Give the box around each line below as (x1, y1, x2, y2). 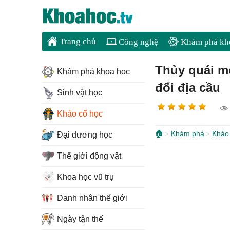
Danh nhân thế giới (57, 194, 127, 202)
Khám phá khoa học (57, 67, 130, 76)
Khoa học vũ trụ (57, 172, 114, 181)
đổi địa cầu (155, 81, 220, 94)
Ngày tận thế (57, 215, 103, 223)
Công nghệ (117, 37, 158, 47)
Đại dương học (57, 130, 112, 139)
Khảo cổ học (57, 109, 103, 118)
